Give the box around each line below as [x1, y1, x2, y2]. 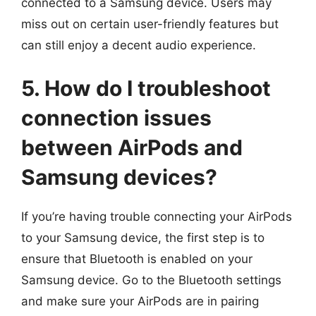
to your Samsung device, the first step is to [21, 231, 265, 245]
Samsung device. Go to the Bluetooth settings [21, 273, 281, 287]
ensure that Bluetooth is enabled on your [21, 252, 253, 266]
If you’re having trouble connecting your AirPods [21, 209, 292, 224]
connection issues [21, 105, 212, 130]
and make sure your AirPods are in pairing [21, 294, 259, 308]
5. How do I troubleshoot [21, 75, 271, 101]
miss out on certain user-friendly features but [21, 16, 279, 31]
